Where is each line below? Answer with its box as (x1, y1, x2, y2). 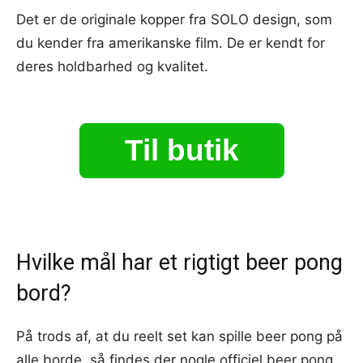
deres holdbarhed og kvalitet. (16, 58, 208, 75)
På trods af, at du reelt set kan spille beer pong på (16, 327, 343, 344)
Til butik (124, 133, 239, 167)
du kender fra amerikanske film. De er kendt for (16, 34, 325, 51)
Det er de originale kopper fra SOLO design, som (16, 11, 332, 28)
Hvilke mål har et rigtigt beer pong (16, 249, 343, 275)
